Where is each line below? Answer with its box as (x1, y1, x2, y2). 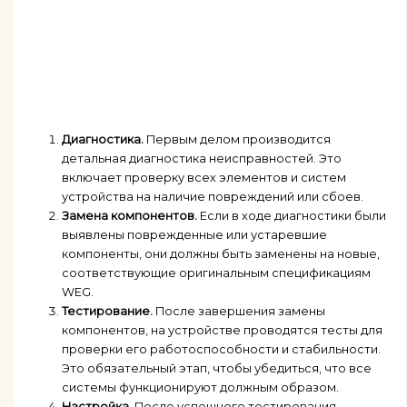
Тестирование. (61, 304, 153, 319)
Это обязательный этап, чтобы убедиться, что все (61, 362, 372, 376)
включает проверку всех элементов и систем (61, 171, 346, 185)
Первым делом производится (143, 133, 331, 147)
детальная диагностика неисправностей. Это (61, 152, 342, 166)
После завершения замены (152, 304, 325, 319)
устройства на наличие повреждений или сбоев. (61, 190, 363, 204)
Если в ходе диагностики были (196, 209, 386, 223)
